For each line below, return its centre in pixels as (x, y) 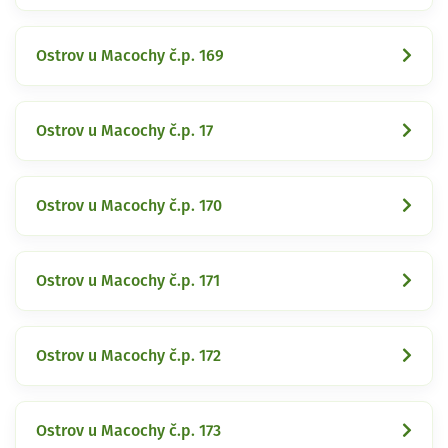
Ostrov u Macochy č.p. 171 (128, 280)
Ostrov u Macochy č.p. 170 (129, 205)
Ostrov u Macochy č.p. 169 (130, 55)
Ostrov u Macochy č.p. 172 (128, 355)
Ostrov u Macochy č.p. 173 (128, 430)
